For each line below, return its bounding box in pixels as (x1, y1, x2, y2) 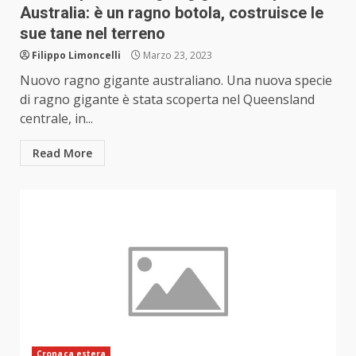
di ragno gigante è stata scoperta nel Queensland (20, 91, 315, 109)
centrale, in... (20, 110, 93, 128)
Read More (33, 145, 92, 161)
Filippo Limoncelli (32, 48, 121, 63)
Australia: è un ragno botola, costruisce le (20, 3, 323, 23)
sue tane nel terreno (20, 24, 165, 44)
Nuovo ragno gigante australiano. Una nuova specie (20, 72, 332, 90)
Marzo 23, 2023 (141, 48, 212, 63)
